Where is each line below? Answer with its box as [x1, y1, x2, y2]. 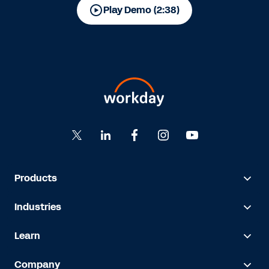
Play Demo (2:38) [103, 3, 180, 17]
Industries [14, 200, 61, 214]
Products [14, 171, 57, 185]
